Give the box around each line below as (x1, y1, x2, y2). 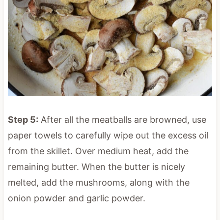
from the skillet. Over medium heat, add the (7, 145, 189, 156)
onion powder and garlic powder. (7, 192, 145, 203)
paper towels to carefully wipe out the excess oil (7, 130, 208, 140)
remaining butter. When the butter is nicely (7, 161, 185, 172)
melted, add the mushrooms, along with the (7, 177, 190, 188)
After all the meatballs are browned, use (38, 114, 206, 125)
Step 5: (7, 114, 38, 125)
